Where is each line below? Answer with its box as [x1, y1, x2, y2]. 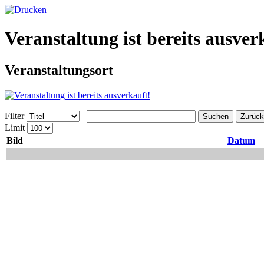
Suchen [203, 111, 229, 121]
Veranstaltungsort [5, 62, 113, 78]
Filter [5, 110, 24, 121]
